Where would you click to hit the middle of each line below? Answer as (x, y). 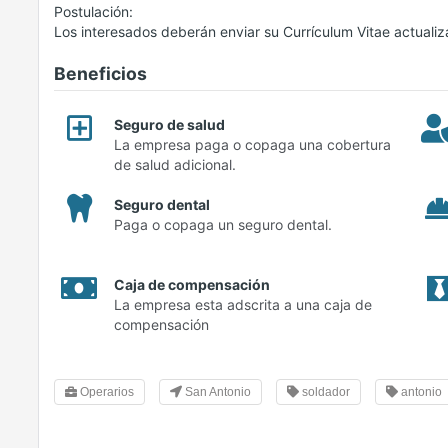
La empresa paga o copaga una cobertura (252, 144)
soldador (324, 392)
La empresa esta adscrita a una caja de (243, 304)
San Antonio (216, 392)
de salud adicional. (175, 164)
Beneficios (100, 73)
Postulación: (93, 11)
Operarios (105, 392)
